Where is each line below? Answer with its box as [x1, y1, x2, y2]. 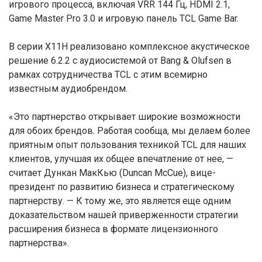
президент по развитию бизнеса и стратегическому [9, 181, 235, 192]
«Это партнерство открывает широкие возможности [9, 111, 240, 122]
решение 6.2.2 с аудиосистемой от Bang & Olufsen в [9, 55, 232, 66]
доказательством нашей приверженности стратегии [9, 209, 238, 220]
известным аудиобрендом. [9, 83, 127, 94]
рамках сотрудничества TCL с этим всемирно [9, 69, 208, 80]
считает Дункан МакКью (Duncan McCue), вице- [9, 167, 216, 178]
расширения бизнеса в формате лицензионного [9, 223, 218, 235]
